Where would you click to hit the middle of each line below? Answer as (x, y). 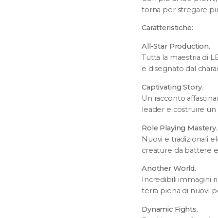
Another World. (169, 169)
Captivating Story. (173, 87)
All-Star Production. (176, 46)
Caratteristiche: (167, 28)
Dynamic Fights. (170, 209)
